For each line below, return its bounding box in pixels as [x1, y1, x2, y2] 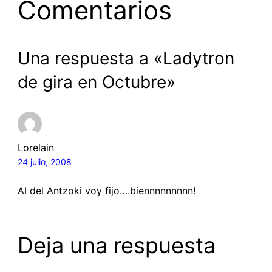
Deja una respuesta [17, 231, 216, 259]
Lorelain [17, 141, 54, 154]
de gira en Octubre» [17, 71, 175, 92]
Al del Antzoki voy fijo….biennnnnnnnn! [17, 184, 195, 197]
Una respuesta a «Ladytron [17, 47, 234, 69]
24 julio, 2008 [17, 156, 72, 167]
